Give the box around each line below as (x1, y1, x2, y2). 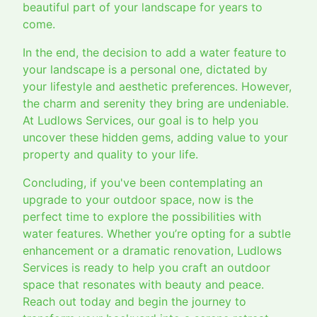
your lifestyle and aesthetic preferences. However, (23, 79, 292, 94)
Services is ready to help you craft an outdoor (23, 260, 270, 275)
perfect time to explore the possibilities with (23, 209, 261, 224)
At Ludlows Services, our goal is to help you (23, 113, 258, 128)
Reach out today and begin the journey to (23, 294, 246, 309)
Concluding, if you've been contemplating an (23, 175, 263, 190)
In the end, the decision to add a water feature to (23, 45, 287, 60)
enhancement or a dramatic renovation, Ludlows (23, 243, 282, 258)
